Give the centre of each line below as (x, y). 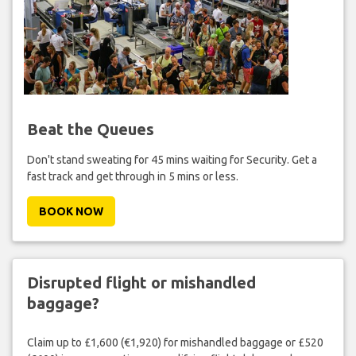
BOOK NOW (71, 212)
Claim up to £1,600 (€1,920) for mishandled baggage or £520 (175, 342)
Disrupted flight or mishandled (141, 283)
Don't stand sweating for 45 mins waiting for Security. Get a (172, 160)
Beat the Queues (90, 130)
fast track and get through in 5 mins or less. (132, 177)
